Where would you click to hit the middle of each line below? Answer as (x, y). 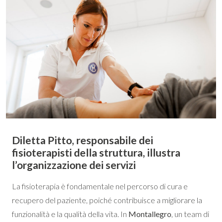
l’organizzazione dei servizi (74, 165)
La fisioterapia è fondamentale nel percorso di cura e (100, 186)
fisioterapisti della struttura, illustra (96, 152)
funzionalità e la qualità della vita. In (70, 214)
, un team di (190, 214)
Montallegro (150, 214)
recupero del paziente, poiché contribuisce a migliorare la (107, 200)
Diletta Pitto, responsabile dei (83, 140)
